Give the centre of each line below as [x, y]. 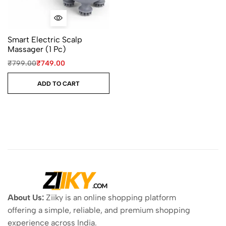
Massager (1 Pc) [37, 49]
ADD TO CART [58, 83]
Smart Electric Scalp [45, 40]
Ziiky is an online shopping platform [110, 197]
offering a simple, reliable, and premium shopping [99, 210]
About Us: [26, 197]
